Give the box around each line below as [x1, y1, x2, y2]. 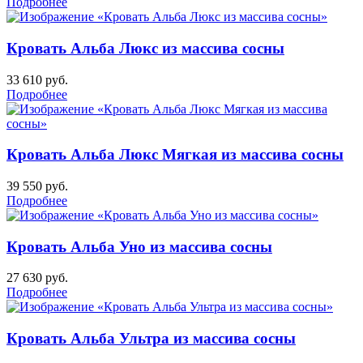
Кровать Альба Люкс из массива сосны [6, 39, 284, 57]
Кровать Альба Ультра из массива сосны [6, 330, 296, 348]
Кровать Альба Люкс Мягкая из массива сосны [6, 146, 344, 164]
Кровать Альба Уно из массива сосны [6, 237, 272, 255]
